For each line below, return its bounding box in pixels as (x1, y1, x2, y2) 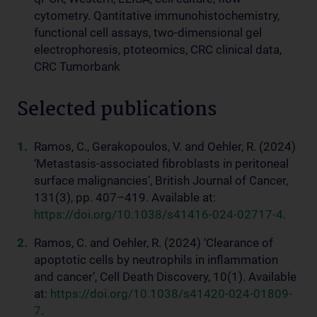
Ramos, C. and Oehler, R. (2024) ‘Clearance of (34, 236, 273, 250)
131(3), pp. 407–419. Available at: (34, 190, 216, 204)
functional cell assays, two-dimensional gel (34, 25, 262, 40)
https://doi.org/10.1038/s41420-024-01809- (50, 287, 292, 301)
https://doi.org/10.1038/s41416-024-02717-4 (34, 207, 283, 221)
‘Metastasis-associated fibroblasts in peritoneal (34, 156, 289, 171)
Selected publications (17, 95, 217, 126)
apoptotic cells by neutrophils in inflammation (34, 253, 278, 267)
